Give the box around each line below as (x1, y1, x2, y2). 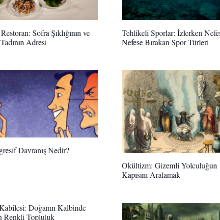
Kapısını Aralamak (122, 169, 180, 180)
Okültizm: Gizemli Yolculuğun (122, 160, 217, 171)
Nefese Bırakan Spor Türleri (122, 37, 209, 48)
